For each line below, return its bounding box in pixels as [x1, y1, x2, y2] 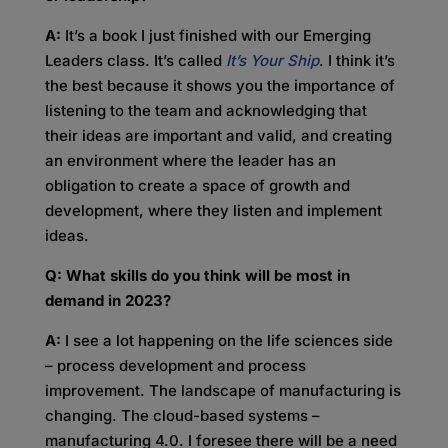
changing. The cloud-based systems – [44, 406, 320, 425]
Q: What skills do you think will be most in [44, 266, 350, 285]
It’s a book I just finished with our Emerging [60, 26, 371, 45]
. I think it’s [318, 51, 395, 70]
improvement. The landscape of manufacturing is [44, 381, 401, 400]
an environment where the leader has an [44, 151, 336, 170]
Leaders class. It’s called [44, 51, 222, 70]
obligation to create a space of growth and [44, 176, 350, 195]
